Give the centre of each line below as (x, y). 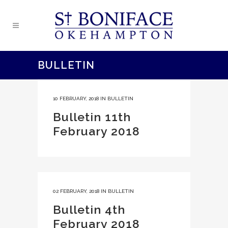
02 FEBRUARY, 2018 (76, 191)
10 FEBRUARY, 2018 (76, 98)
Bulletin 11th (92, 117)
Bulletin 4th (89, 209)
